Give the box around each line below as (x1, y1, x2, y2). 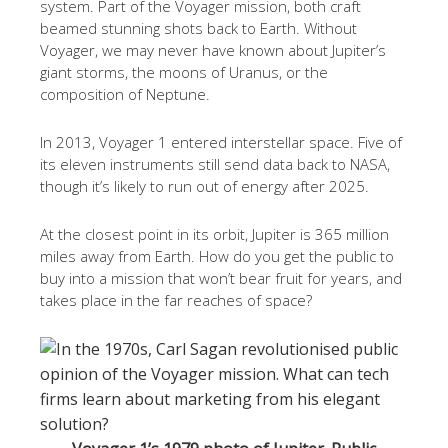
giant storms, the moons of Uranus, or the (40, 62, 328, 82)
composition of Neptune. (40, 84, 210, 104)
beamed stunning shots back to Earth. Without (40, 18, 357, 38)
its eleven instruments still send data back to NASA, (40, 154, 390, 174)
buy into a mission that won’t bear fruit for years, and (40, 268, 402, 288)
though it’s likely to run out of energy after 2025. (40, 176, 369, 196)
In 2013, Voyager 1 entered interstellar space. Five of (40, 132, 402, 152)
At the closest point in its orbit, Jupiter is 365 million (40, 224, 389, 244)
